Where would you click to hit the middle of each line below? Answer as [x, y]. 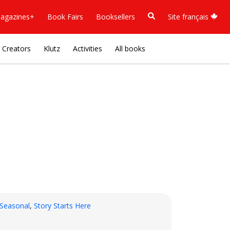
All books [130, 49]
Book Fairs [65, 16]
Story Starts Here [62, 206]
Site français [189, 16]
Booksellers [116, 16]
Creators [16, 49]
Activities [88, 49]
